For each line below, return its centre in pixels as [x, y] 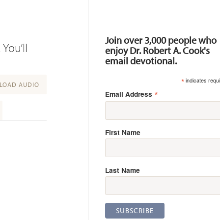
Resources [121, 19]
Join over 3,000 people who [161, 40]
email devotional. [141, 60]
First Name [123, 132]
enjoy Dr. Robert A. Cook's [158, 50]
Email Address [130, 94]
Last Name [123, 170]
